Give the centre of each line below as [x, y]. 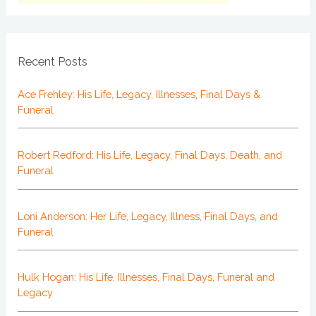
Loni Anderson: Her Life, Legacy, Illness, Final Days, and [148, 216]
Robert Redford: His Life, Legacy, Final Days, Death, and [150, 155]
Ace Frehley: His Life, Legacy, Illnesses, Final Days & [139, 94]
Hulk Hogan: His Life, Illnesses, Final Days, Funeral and [146, 277]
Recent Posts [53, 62]
